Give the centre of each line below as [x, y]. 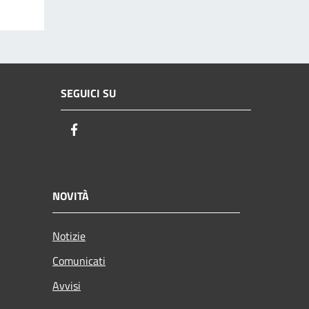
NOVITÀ [71, 196]
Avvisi [67, 285]
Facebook [107, 130]
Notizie [69, 236]
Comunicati [79, 260]
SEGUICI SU [88, 93]
